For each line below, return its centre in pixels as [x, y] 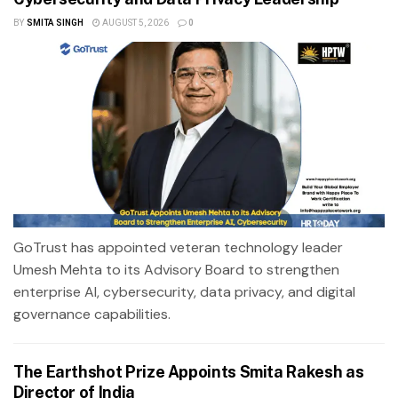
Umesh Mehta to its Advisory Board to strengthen [176, 269]
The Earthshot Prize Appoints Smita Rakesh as [189, 371]
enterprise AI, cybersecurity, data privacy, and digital [184, 291]
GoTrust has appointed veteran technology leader [178, 247]
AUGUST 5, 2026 [134, 23]
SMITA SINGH [55, 23]
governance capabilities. [92, 314]
